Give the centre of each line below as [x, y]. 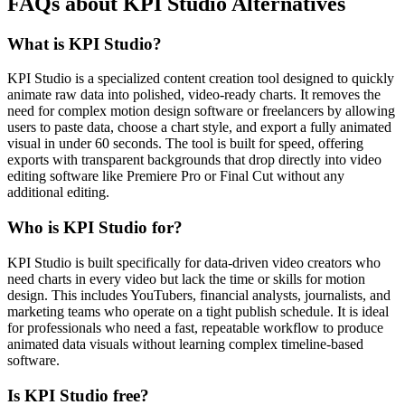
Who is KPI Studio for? [95, 228]
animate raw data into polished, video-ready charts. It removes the [194, 95]
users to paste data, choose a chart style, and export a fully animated [199, 127]
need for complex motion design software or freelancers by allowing [201, 111]
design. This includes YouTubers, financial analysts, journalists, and [199, 295]
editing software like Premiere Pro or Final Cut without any [176, 176]
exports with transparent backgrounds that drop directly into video [194, 160]
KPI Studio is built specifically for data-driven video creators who [194, 262]
